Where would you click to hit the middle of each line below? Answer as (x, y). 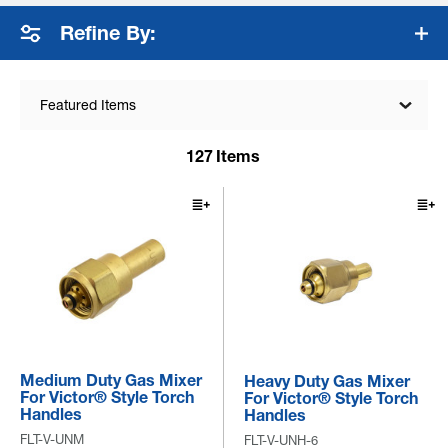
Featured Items (88, 105)
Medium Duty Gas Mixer (111, 380)
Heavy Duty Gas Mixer (327, 381)
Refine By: (108, 33)
